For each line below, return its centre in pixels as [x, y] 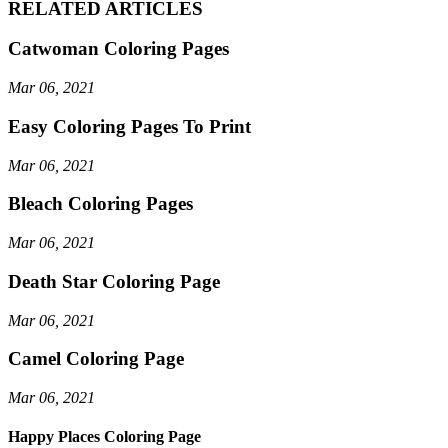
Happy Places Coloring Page [104, 437]
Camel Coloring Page [96, 359]
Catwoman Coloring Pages [118, 49]
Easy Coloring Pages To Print [129, 126]
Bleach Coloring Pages [100, 204]
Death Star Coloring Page [114, 281]
